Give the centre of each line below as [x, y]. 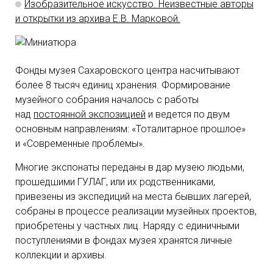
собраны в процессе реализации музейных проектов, [136, 211]
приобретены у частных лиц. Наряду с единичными [127, 226]
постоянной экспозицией [90, 114]
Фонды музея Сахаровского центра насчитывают [127, 70]
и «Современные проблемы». [80, 144]
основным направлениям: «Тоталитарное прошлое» [130, 129]
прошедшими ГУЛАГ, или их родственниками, [115, 182]
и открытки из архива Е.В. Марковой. [98, 19]
